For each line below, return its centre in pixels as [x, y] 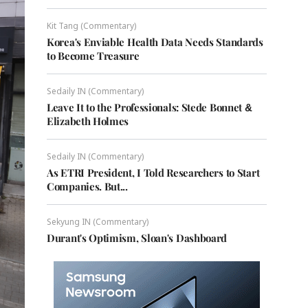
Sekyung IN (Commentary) [98, 222]
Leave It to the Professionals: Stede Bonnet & [150, 107]
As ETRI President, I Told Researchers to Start [153, 173]
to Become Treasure [93, 56]
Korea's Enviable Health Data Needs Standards [155, 42]
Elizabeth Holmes [88, 121]
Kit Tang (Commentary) [91, 26]
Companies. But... [87, 186]
